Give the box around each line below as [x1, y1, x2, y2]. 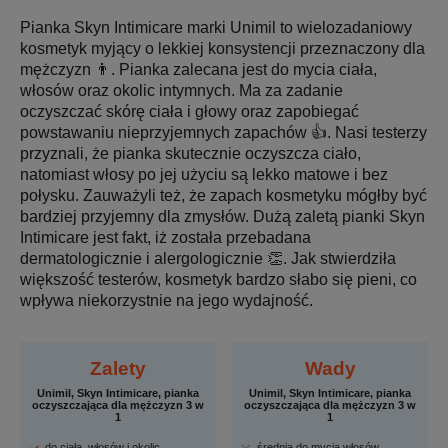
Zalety [89, 357, 146, 379]
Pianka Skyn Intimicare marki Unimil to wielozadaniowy [20, 18, 412, 36]
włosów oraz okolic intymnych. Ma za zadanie [20, 81, 343, 99]
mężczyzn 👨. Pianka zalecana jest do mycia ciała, [20, 60, 377, 78]
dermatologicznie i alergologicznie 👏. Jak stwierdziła [20, 249, 396, 267]
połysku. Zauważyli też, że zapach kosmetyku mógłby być [20, 186, 427, 204]
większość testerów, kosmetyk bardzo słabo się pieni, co [20, 270, 417, 288]
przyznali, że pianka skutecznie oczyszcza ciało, [20, 144, 361, 162]
